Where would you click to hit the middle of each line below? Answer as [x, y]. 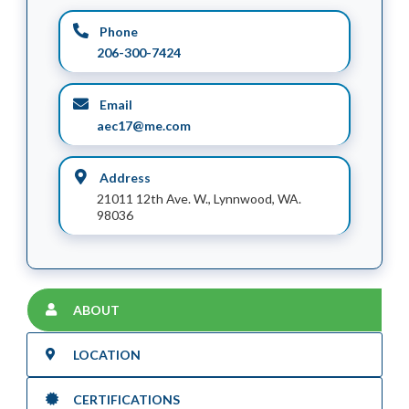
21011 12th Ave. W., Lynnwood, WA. [199, 198]
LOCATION [107, 354]
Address [124, 177]
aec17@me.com [144, 125]
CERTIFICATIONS [126, 399]
